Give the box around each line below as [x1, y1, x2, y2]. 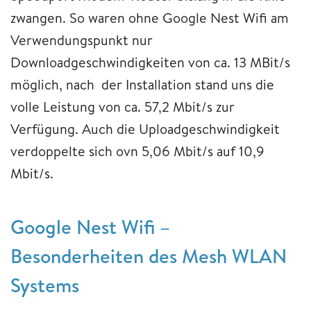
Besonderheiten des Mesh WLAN [10, 242, 287, 270]
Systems [10, 271, 79, 299]
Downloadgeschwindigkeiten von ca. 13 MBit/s [10, 53, 290, 72]
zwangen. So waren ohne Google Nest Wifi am [10, 8, 289, 28]
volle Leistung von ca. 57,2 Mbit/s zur [10, 97, 235, 117]
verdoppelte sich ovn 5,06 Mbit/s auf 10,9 [10, 142, 264, 161]
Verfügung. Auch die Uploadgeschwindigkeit [10, 119, 280, 139]
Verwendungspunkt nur [10, 31, 153, 50]
